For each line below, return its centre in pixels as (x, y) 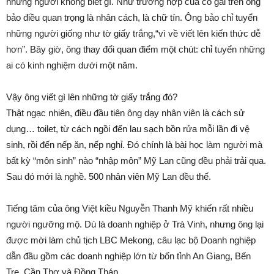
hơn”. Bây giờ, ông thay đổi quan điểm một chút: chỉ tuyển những (135, 50)
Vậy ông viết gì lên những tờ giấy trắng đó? (92, 97)
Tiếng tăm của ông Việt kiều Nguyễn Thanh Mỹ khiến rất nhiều (130, 209)
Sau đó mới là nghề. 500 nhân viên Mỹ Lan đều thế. (109, 177)
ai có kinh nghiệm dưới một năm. (72, 65)
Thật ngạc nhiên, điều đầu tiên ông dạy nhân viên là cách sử (125, 113)
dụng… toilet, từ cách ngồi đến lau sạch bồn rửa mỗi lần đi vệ (128, 129)
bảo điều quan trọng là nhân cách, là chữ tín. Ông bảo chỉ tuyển (132, 18)
